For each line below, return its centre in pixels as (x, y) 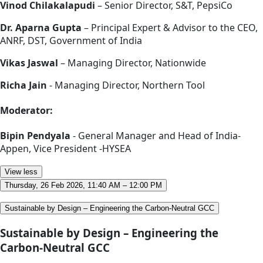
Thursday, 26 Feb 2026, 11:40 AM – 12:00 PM (83, 186)
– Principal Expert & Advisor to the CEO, (170, 27)
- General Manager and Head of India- (156, 136)
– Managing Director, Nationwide (132, 63)
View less (21, 172)
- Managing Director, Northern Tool (126, 85)
